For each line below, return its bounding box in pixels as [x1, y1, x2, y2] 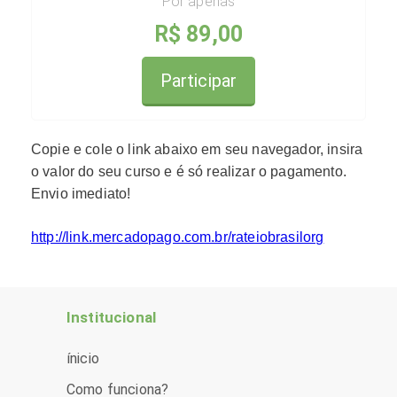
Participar [160, 70, 237, 91]
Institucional [66, 308, 157, 326]
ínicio [66, 350, 99, 367]
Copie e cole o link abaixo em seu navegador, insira [31, 142, 363, 157]
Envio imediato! [31, 186, 131, 201]
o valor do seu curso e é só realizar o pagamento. [31, 164, 346, 179]
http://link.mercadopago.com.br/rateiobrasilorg [31, 230, 324, 245]
